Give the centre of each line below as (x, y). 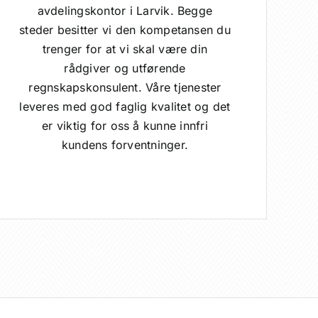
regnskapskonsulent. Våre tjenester (125, 87)
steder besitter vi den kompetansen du (125, 29)
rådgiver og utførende (125, 68)
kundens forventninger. (125, 144)
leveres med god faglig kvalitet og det (125, 106)
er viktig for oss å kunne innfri (125, 125)
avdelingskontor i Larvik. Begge (125, 10)
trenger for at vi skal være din (125, 49)
